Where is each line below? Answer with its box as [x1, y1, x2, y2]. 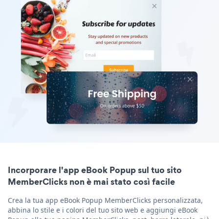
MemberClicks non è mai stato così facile [8, 175, 175, 188]
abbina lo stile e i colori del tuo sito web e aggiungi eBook [8, 205, 197, 215]
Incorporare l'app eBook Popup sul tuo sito [8, 163, 182, 176]
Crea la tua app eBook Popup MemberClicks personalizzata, [8, 195, 203, 205]
